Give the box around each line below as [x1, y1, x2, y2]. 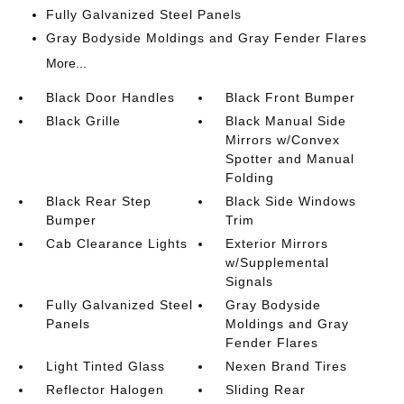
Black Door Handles [45, 90, 175, 105]
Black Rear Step [45, 194, 151, 208]
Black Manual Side [225, 114, 347, 128]
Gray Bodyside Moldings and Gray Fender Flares [45, 31, 367, 45]
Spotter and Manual [225, 151, 355, 166]
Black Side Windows [225, 194, 357, 208]
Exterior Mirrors [225, 236, 329, 251]
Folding [225, 170, 275, 185]
